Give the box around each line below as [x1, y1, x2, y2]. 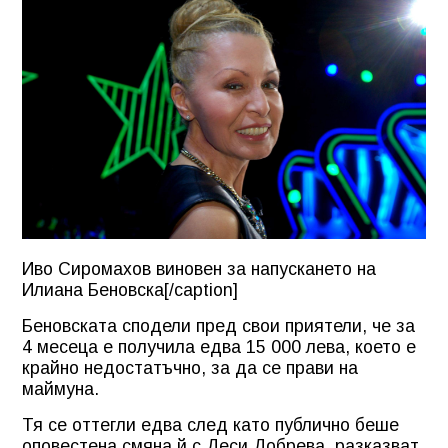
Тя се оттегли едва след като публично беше [22, 414, 399, 435]
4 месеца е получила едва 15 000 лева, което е [22, 336, 416, 357]
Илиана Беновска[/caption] [22, 279, 238, 300]
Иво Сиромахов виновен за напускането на [22, 258, 376, 279]
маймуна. [22, 378, 99, 399]
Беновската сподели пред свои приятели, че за [22, 315, 415, 336]
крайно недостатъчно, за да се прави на [22, 357, 358, 378]
